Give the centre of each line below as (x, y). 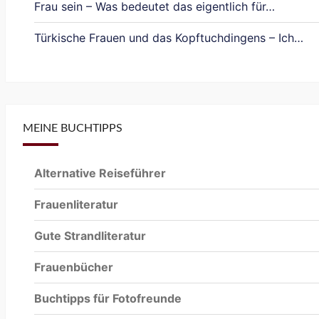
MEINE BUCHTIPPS (73, 129)
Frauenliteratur (76, 205)
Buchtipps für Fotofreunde (108, 299)
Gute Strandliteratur (90, 236)
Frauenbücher (74, 267)
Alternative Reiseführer (100, 173)
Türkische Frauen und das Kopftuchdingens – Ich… (169, 38)
